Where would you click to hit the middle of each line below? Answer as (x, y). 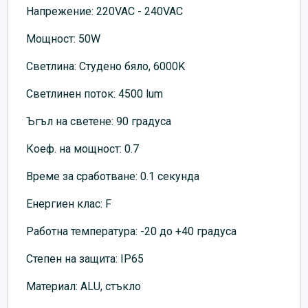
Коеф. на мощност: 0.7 (82, 148)
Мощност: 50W (63, 38)
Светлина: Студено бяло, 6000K (106, 66)
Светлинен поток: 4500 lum (95, 93)
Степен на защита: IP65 (85, 258)
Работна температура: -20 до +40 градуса (131, 231)
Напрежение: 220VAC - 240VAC (104, 11)
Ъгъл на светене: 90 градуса (99, 121)
